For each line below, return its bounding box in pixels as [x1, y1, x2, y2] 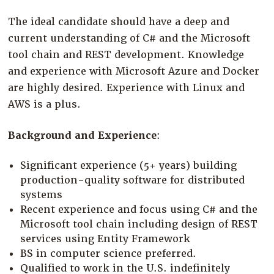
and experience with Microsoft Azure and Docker [8, 64, 260, 78]
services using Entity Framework [20, 232, 191, 245]
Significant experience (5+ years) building [20, 158, 237, 172]
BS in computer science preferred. [20, 246, 197, 260]
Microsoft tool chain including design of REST [20, 217, 258, 231]
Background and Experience [8, 128, 157, 142]
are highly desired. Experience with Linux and [8, 81, 245, 94]
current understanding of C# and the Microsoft [8, 31, 251, 45]
